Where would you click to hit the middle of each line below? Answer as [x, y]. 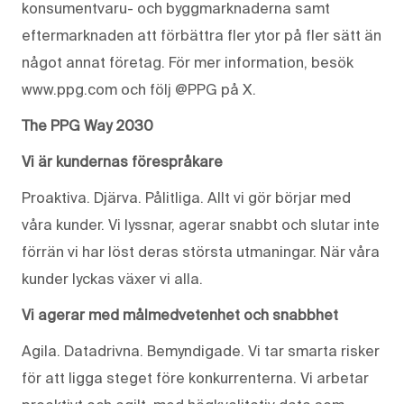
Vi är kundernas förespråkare [122, 161]
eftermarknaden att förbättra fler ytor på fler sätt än [202, 35]
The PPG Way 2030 [87, 125]
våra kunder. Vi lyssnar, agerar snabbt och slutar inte [201, 224]
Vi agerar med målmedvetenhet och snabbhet [180, 314]
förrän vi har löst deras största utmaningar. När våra [201, 251]
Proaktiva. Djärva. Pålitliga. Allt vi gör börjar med [186, 197]
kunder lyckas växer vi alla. [112, 278]
